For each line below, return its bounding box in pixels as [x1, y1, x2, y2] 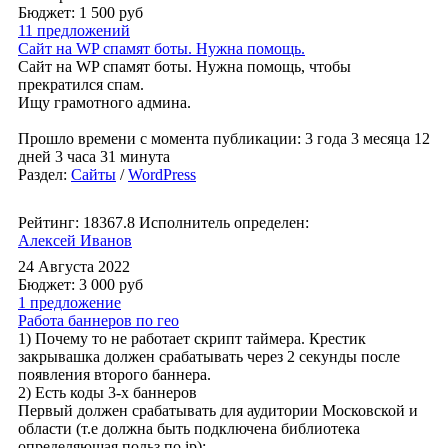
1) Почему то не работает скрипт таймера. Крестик [18, 330, 366, 347]
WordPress [128, 166, 196, 183]
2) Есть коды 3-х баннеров [18, 384, 197, 401]
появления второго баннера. [18, 366, 211, 383]
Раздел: [18, 166, 71, 183]
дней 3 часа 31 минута [18, 148, 170, 165]
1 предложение [18, 294, 121, 311]
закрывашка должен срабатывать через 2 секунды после [18, 348, 400, 365]
